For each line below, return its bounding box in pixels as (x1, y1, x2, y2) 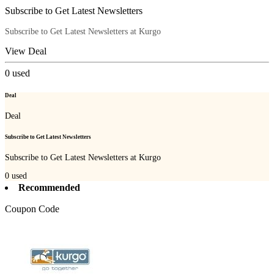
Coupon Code (5, 203, 59, 214)
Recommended (18, 182, 80, 193)
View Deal (5, 46, 46, 57)
